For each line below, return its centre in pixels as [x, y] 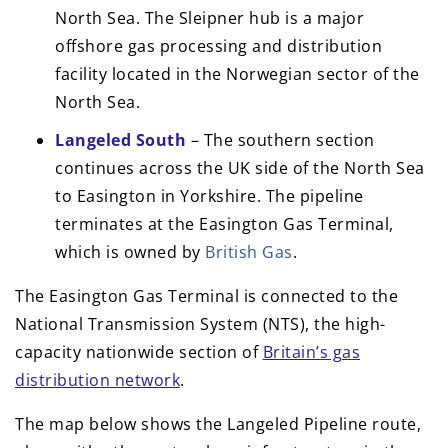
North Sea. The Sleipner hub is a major [209, 18]
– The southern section [280, 140]
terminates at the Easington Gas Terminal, [224, 224]
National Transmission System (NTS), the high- [200, 324]
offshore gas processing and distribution [218, 46]
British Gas [249, 252]
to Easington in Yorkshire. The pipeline [209, 196]
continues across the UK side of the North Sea [240, 168]
